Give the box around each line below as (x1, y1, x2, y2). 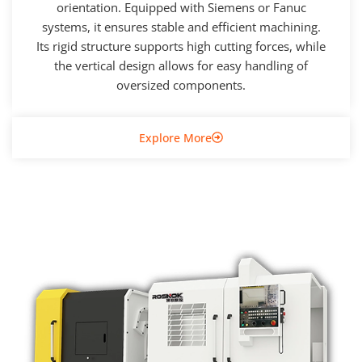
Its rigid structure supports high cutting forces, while (36, 37, 326, 54)
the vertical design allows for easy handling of (54, 57, 308, 74)
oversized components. (116, 76, 246, 93)
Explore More (139, 129, 212, 145)
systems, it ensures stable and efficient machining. (41, 18, 321, 35)
